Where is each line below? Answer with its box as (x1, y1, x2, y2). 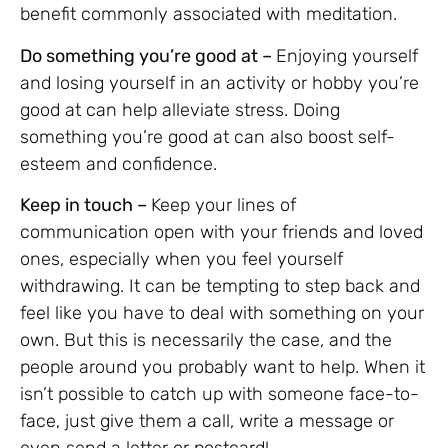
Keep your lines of (151, 194, 296, 217)
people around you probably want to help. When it (20, 356, 425, 379)
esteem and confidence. (20, 152, 217, 175)
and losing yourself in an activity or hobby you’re (20, 71, 419, 94)
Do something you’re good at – (20, 44, 276, 67)
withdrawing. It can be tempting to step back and (20, 275, 420, 298)
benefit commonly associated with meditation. (20, 3, 397, 26)
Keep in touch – (20, 194, 151, 217)
